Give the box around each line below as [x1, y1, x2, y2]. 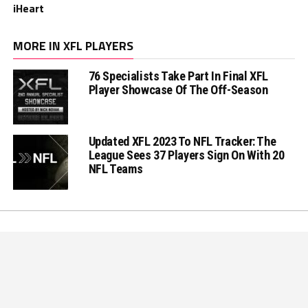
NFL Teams [88, 162, 143, 177]
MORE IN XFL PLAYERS [12, 36, 133, 56]
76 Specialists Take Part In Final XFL [88, 69, 268, 84]
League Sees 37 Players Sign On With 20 [88, 148, 285, 163]
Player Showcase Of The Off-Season [88, 82, 268, 98]
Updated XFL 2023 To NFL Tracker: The [88, 134, 276, 149]
